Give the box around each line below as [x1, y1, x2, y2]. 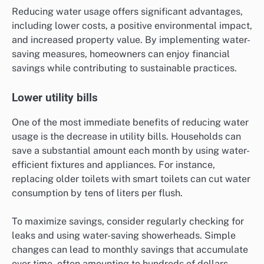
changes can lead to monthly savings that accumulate [12, 244, 248, 256]
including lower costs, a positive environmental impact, [12, 19, 252, 31]
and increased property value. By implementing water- [12, 34, 250, 45]
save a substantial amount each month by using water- [12, 145, 250, 157]
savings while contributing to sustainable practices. [12, 62, 237, 74]
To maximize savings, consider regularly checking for [12, 216, 244, 227]
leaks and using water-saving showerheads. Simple [12, 230, 236, 242]
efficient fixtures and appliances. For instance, [12, 159, 215, 171]
